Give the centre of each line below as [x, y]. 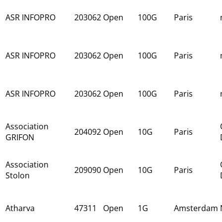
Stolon [18, 175]
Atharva [20, 208]
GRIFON [20, 137]
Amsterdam [196, 208]
